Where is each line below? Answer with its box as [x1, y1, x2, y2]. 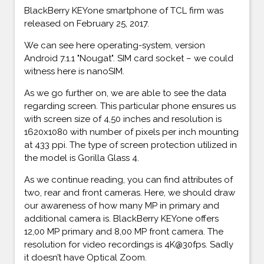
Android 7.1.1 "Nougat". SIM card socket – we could [24, 52, 233, 64]
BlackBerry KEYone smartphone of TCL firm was [24, 5, 223, 16]
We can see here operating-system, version [24, 39, 205, 51]
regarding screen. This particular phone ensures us [24, 100, 236, 111]
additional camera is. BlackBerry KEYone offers [24, 213, 219, 224]
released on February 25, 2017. [24, 18, 149, 29]
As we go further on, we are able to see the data [24, 87, 226, 98]
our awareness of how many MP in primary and [24, 200, 219, 211]
